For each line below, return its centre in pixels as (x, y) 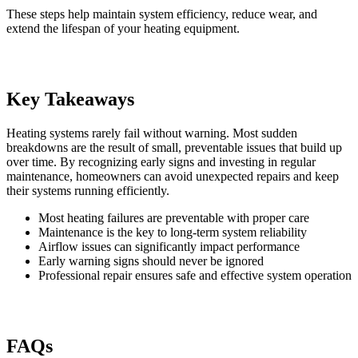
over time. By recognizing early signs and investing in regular (161, 161)
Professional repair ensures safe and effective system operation (195, 275)
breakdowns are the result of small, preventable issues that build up (174, 147)
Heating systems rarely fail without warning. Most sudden (152, 133)
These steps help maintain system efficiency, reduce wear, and (162, 14)
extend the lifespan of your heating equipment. (123, 28)
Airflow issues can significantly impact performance (169, 246)
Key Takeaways (70, 99)
